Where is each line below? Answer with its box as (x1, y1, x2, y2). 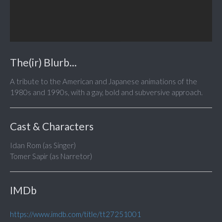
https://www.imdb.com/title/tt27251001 (10, 210, 141, 219)
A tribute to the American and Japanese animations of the (10, 77, 197, 86)
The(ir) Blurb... (10, 56, 77, 69)
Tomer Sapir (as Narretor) (10, 152, 92, 161)
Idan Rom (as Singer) (10, 141, 76, 150)
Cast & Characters (10, 120, 94, 133)
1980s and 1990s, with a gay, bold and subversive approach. (10, 88, 203, 97)
